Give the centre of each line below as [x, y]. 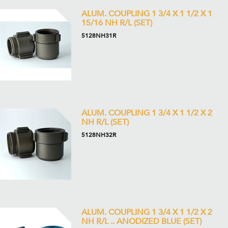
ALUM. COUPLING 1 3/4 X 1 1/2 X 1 [147, 14]
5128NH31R [99, 36]
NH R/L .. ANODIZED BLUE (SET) [141, 221]
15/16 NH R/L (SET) [117, 23]
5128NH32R [99, 135]
